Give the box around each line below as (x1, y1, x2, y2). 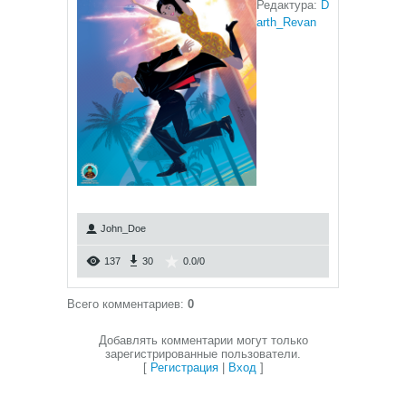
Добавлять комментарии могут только (98, 333, 308, 347)
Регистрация (150, 361, 218, 374)
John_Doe (101, 223, 146, 234)
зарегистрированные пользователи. (105, 347, 301, 361)
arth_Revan (256, 15, 316, 29)
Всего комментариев (67, 297, 180, 311)
